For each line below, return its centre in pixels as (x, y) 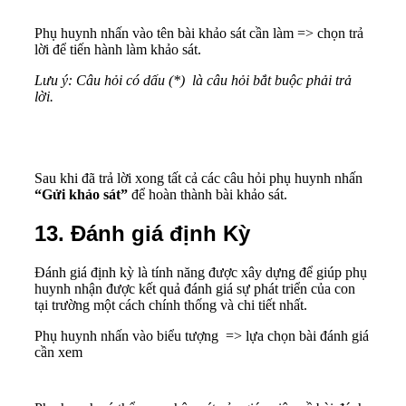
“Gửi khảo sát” (81, 195)
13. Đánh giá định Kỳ (142, 234)
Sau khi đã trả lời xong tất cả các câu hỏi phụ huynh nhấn (198, 179)
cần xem (58, 353)
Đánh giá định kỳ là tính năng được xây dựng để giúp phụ (201, 273)
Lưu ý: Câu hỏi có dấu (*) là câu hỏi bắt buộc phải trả (193, 81)
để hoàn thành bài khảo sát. (208, 195)
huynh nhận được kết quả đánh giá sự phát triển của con (195, 289)
